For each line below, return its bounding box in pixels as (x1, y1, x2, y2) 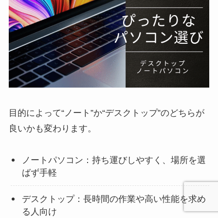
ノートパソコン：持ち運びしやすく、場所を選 (21, 155, 206, 165)
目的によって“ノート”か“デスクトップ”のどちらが (8, 108, 204, 118)
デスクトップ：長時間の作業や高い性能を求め (21, 194, 206, 204)
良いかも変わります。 (8, 123, 96, 133)
